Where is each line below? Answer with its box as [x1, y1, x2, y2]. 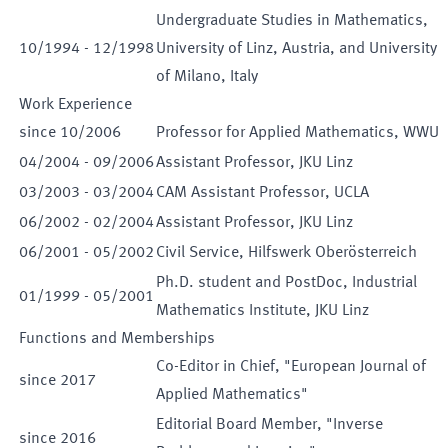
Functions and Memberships [19, 331, 215, 347]
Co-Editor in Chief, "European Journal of [156, 359, 426, 375]
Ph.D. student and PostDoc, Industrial [156, 275, 417, 291]
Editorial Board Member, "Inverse [156, 417, 383, 433]
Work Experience [19, 97, 132, 113]
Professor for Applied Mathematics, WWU [156, 125, 439, 141]
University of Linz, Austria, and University [156, 41, 437, 57]
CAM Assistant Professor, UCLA [156, 185, 369, 201]
